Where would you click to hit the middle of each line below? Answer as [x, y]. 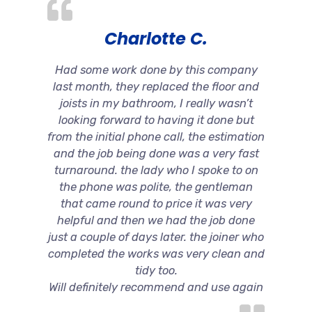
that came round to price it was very [156, 203]
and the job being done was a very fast [156, 153]
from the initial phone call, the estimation [156, 136]
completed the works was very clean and [156, 253]
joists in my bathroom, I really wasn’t [156, 103]
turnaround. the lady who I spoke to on [156, 170]
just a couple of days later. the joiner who [156, 237]
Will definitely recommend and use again [156, 287]
